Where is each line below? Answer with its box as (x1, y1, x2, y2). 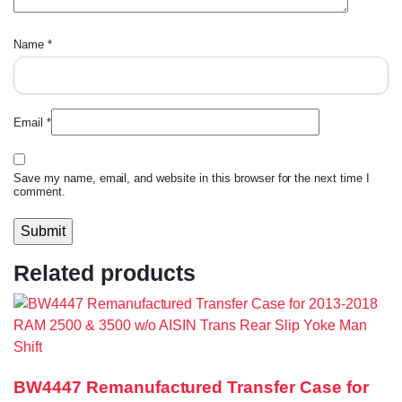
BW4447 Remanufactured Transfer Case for (13, 378, 369, 398)
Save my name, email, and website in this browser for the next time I (13, 171, 370, 186)
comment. (13, 185, 66, 199)
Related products (13, 260, 196, 286)
